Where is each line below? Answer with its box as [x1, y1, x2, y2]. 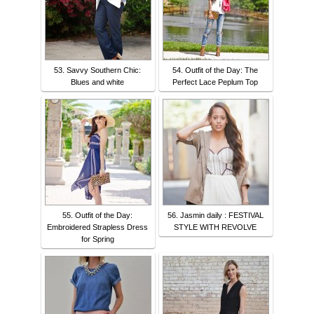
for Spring [81, 235, 114, 244]
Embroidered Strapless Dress [47, 223, 148, 232]
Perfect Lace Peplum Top [172, 78, 258, 87]
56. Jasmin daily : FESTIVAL [167, 211, 264, 220]
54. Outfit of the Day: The [172, 66, 258, 75]
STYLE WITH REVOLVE [174, 223, 257, 232]
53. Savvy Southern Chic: [54, 66, 141, 75]
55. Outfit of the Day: [62, 211, 132, 220]
